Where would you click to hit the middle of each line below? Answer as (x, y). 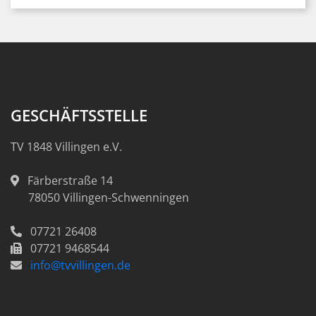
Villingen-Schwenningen (126, 197)
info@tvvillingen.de (80, 265)
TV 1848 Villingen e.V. (66, 147)
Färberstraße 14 (70, 181)
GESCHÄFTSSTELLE (79, 115)
